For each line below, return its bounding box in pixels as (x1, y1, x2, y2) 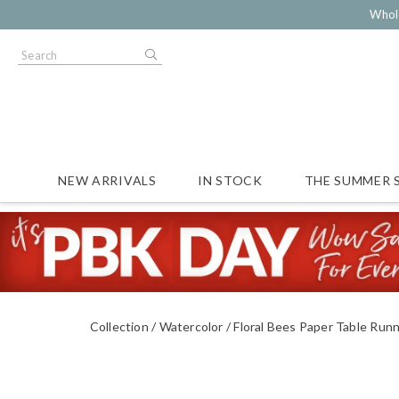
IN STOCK (198, 173, 263, 188)
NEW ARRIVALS (58, 173, 157, 188)
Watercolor (159, 318, 224, 334)
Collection (89, 318, 149, 334)
